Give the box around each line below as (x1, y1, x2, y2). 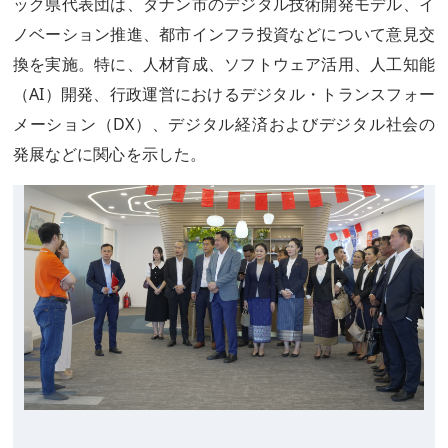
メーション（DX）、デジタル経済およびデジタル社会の (13, 113, 435, 135)
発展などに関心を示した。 (13, 143, 206, 165)
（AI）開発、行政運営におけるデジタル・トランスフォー (13, 83, 435, 105)
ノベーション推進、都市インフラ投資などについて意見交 (13, 23, 435, 45)
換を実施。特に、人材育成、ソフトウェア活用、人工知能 (13, 53, 435, 75)
